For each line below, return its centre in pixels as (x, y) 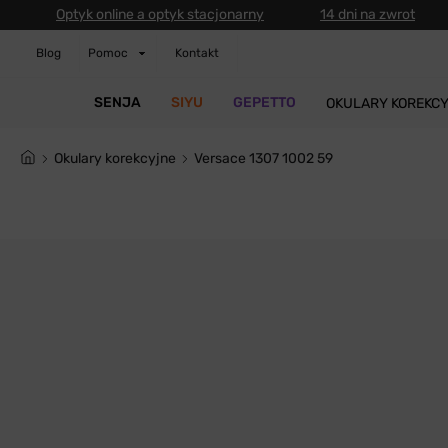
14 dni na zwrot (367, 14)
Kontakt (197, 53)
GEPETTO (264, 102)
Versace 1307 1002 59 (267, 158)
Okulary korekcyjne (119, 158)
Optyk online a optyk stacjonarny (160, 14)
